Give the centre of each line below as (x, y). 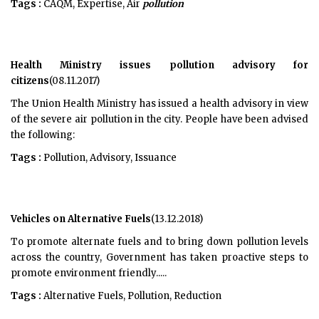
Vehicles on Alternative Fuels (81, 219)
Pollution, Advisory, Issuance (109, 158)
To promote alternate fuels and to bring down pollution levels (159, 242)
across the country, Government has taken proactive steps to (159, 257)
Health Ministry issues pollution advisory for (159, 65)
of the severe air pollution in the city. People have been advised (159, 119)
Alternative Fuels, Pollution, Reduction (131, 296)
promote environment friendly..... (89, 273)
